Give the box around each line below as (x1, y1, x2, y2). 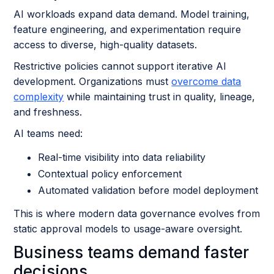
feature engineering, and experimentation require (13, 23, 242, 35)
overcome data (171, 75, 242, 87)
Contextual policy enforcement (38, 168, 182, 180)
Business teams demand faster (13, 243, 250, 262)
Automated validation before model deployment (38, 184, 259, 196)
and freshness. (13, 106, 83, 118)
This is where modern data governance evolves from (13, 207, 261, 220)
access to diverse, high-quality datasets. (13, 39, 201, 51)
